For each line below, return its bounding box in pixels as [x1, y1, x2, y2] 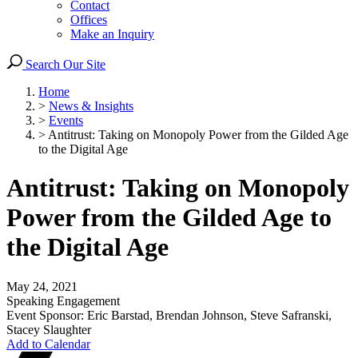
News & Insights [49, 99, 133, 113]
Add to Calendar [6, 336, 90, 351]
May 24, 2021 [6, 279, 78, 293]
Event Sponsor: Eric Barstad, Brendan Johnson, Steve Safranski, [6, 308, 332, 322]
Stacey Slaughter [6, 322, 91, 336]
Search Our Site [22, 58, 105, 71]
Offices [70, 13, 107, 26]
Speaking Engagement [6, 293, 120, 308]
